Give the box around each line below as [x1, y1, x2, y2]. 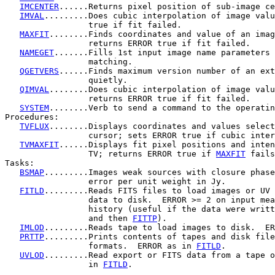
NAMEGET [20, 48, 54, 58]
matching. [5, 57, 133, 67]
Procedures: [5, 112, 59, 122]
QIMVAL [20, 85, 49, 95]
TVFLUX [20, 122, 49, 131]
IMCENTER [20, 2, 59, 12]
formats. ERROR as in [5, 241, 196, 251]
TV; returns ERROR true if [5, 149, 216, 159]
